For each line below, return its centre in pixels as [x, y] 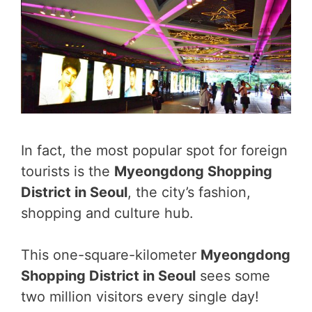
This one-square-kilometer [111, 255]
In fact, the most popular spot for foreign [154, 150]
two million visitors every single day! [140, 297]
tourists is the [68, 171]
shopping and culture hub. [107, 213]
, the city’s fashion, [189, 192]
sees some [233, 276]
